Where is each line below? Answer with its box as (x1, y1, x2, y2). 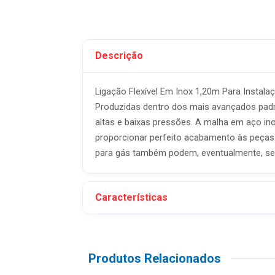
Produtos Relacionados (88, 251, 221, 266)
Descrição (95, 50, 143, 61)
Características (95, 192, 168, 203)
